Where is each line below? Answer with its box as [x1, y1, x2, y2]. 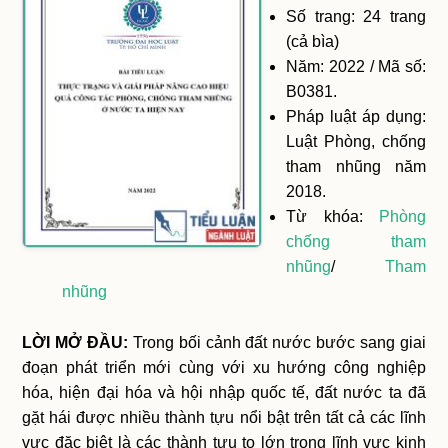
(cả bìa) [286, 32, 340, 50]
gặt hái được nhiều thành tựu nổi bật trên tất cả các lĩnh [22, 408, 426, 426]
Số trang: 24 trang [286, 7, 426, 25]
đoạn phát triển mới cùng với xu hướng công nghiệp [22, 358, 426, 376]
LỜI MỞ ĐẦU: [22, 333, 133, 351]
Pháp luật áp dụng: [286, 107, 426, 125]
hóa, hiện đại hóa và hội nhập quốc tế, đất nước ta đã [22, 383, 426, 401]
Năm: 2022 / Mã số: [286, 57, 426, 75]
